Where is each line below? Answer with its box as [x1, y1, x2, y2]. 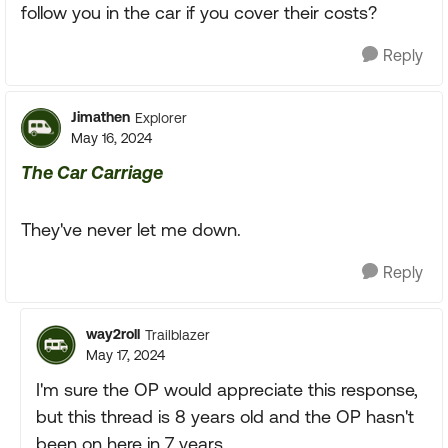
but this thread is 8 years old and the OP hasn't [36, 406, 414, 427]
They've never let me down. [21, 219, 241, 240]
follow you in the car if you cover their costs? [21, 2, 377, 23]
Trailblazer [145, 326, 210, 343]
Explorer [135, 109, 187, 126]
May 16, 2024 [71, 130, 152, 146]
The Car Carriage [21, 162, 163, 183]
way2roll [86, 326, 140, 342]
